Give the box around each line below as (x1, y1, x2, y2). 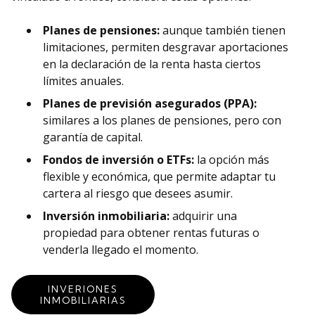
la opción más (194, 152, 269, 168)
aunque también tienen (160, 22, 285, 39)
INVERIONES (48, 283, 118, 295)
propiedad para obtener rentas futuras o (43, 225, 259, 241)
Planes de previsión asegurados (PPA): (43, 96, 257, 112)
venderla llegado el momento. (43, 242, 198, 258)
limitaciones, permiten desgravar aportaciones (43, 39, 288, 56)
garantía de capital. (43, 129, 143, 146)
